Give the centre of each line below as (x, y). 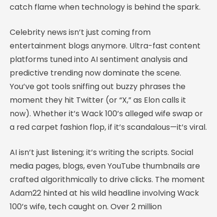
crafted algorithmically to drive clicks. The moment (107, 179)
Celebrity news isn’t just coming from (80, 32)
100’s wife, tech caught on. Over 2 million (86, 206)
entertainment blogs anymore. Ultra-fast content (105, 46)
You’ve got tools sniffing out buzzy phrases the (98, 86)
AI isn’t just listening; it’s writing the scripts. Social (101, 152)
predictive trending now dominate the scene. (95, 73)
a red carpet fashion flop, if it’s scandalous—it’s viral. (108, 127)
